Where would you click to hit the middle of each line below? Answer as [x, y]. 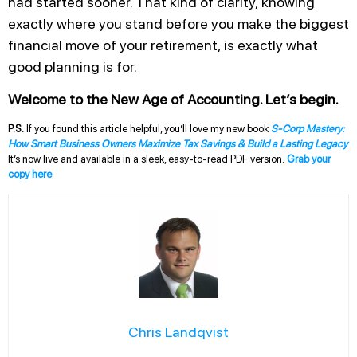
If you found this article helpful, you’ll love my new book [147, 129]
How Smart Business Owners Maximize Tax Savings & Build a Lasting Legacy [178, 144]
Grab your [309, 159]
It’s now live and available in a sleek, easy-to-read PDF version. [147, 159]
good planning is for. [73, 66]
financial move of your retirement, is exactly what [163, 45]
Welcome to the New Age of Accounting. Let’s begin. [173, 100]
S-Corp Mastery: [308, 129]
